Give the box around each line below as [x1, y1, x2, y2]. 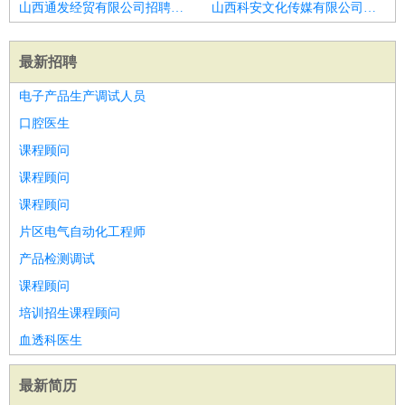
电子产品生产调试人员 [19, 89, 146, 103]
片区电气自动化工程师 [19, 225, 146, 239]
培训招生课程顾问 [19, 306, 120, 320]
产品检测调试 [19, 252, 95, 266]
